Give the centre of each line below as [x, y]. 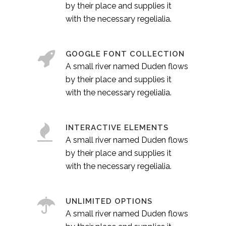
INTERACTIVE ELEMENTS [117, 128]
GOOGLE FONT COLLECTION [125, 54]
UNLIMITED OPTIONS [109, 202]
